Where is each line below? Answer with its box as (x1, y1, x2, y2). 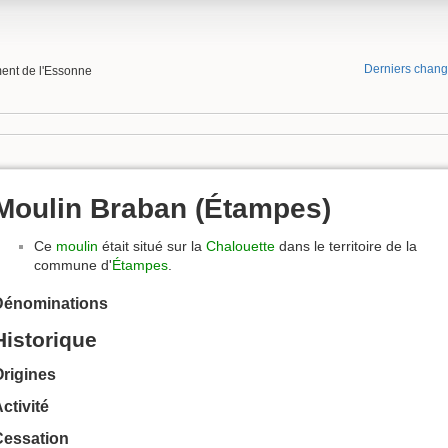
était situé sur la (98, 238, 206, 255)
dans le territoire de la (275, 238, 417, 255)
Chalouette (206, 238, 275, 255)
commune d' (34, 257, 112, 274)
